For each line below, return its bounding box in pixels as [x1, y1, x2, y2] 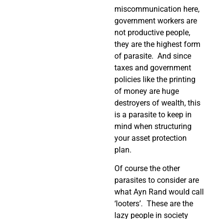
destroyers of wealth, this [114, 98, 200, 108]
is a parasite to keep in [114, 109, 192, 119]
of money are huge [114, 86, 179, 96]
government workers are [114, 16, 197, 25]
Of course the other [114, 164, 180, 174]
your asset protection [114, 133, 187, 143]
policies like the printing [114, 74, 196, 84]
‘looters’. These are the [114, 199, 193, 209]
